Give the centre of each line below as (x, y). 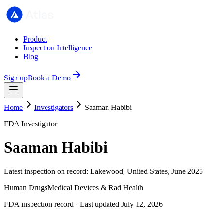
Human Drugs (26, 187)
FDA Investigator (31, 124)
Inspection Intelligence (58, 48)
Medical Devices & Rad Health (95, 187)
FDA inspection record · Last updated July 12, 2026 (83, 204)
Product (35, 39)
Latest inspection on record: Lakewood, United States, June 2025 (103, 171)
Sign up (16, 78)
